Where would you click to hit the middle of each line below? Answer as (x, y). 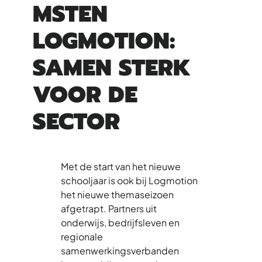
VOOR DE (85, 94)
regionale (82, 236)
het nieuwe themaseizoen (117, 194)
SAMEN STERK (112, 67)
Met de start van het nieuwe (121, 166)
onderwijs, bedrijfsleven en (120, 222)
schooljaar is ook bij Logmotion (129, 180)
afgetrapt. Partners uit (109, 208)
